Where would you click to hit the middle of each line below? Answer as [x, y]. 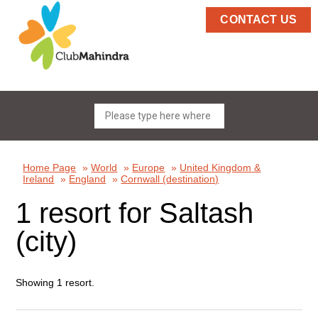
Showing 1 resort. [55, 283]
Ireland [39, 179]
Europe [149, 168]
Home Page [50, 168]
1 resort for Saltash [135, 213]
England [88, 179]
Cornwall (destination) [170, 179]
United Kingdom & [220, 168]
